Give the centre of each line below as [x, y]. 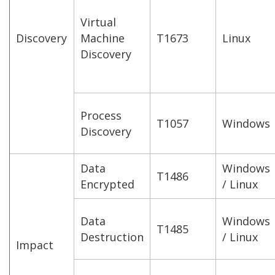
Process [101, 115]
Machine [103, 38]
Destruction [112, 237]
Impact [35, 245]
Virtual [98, 22]
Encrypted [107, 184]
